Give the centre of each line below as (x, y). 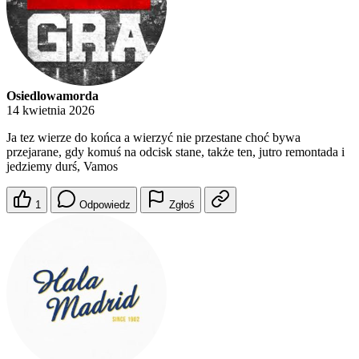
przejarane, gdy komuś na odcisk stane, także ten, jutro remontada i (175, 152)
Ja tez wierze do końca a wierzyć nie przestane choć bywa (153, 137)
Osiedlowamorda (52, 96)
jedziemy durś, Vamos (62, 166)
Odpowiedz (105, 205)
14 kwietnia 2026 (50, 110)
